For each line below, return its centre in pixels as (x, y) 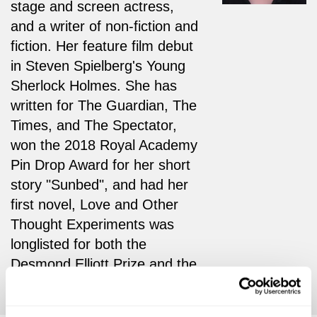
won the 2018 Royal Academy (104, 145)
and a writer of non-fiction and (104, 26)
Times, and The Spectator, (94, 125)
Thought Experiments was (92, 224)
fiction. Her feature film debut (102, 46)
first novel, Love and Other (94, 204)
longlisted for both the (79, 244)
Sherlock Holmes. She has (94, 85)
